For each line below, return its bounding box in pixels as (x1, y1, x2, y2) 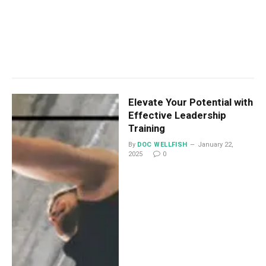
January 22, (197, 141, 233, 149)
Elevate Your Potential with (128, 96, 253, 109)
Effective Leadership (128, 109, 226, 122)
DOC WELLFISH (137, 141, 188, 149)
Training (128, 122, 165, 135)
